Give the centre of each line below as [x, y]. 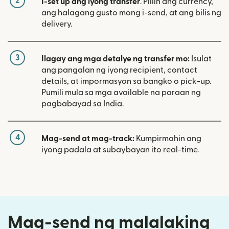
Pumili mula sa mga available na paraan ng [121, 93]
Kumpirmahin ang [168, 139]
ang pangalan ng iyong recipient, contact [119, 70]
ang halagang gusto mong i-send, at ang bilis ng [131, 13]
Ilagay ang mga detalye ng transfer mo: [116, 59]
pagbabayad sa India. [83, 104]
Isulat [201, 59]
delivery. [57, 24]
